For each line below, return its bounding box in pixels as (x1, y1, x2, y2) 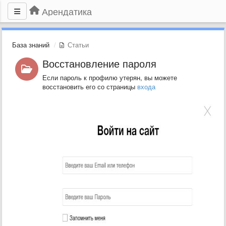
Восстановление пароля (42, 56, 156, 71)
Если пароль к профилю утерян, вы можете (42, 73, 177, 82)
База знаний (12, 40, 49, 49)
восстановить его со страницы (42, 82, 137, 91)
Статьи (66, 40, 89, 49)
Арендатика (42, 5, 92, 18)
